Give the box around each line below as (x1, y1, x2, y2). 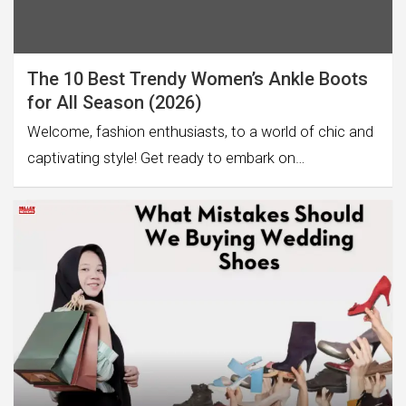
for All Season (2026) (27, 92, 202, 114)
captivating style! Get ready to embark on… (27, 150, 305, 168)
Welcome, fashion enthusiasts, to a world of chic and (27, 123, 373, 141)
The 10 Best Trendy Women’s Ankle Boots (27, 68, 368, 91)
